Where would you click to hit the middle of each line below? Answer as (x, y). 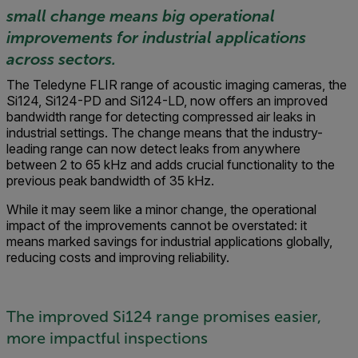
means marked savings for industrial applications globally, (169, 241)
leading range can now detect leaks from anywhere (153, 149)
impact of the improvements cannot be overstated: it (157, 225)
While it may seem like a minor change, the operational (161, 209)
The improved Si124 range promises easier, (164, 316)
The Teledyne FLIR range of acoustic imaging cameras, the (177, 85)
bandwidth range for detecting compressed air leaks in (161, 117)
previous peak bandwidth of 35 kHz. (110, 181)
